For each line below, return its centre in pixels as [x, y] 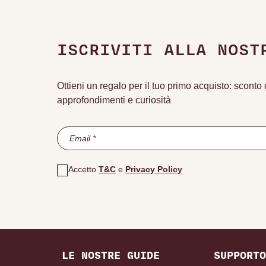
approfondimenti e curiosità [114, 100]
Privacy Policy [154, 169]
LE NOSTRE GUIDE [111, 256]
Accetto [84, 169]
